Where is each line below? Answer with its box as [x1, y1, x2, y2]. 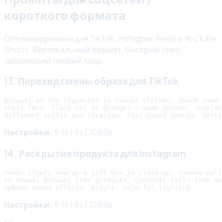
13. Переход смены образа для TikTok [4, 75, 179, 87]
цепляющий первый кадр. [4, 55, 104, 65]
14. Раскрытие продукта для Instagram [4, 147, 186, 159]
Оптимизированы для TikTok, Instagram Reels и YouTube [4, 33, 217, 44]
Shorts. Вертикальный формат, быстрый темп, [4, 44, 182, 55]
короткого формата [4, 7, 126, 22]
